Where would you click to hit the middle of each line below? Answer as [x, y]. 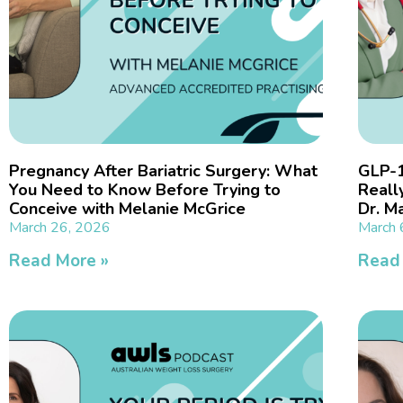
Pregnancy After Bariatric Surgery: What [163, 171]
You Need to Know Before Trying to [145, 190]
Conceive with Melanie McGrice [127, 209]
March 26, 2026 [60, 228]
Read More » [59, 261]
